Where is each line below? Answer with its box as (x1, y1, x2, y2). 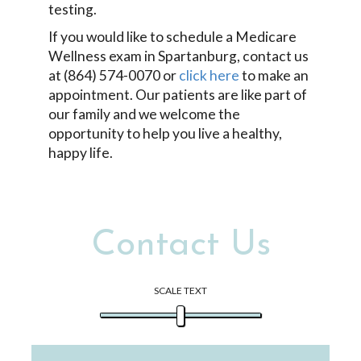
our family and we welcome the (48, 106, 240, 122)
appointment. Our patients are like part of (48, 86, 307, 103)
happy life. (48, 144, 113, 161)
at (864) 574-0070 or (48, 67, 179, 84)
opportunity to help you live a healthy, (48, 125, 282, 142)
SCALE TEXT (154, 284, 207, 297)
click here (179, 67, 239, 84)
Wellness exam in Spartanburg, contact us (48, 48, 309, 64)
